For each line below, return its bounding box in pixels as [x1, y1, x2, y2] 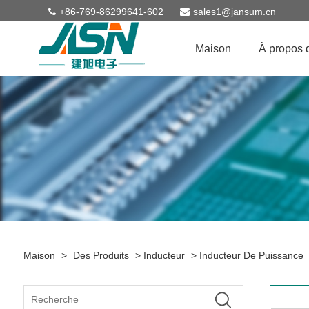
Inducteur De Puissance [199, 250, 303, 261]
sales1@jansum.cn [193, 6, 276, 17]
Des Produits [72, 250, 129, 261]
